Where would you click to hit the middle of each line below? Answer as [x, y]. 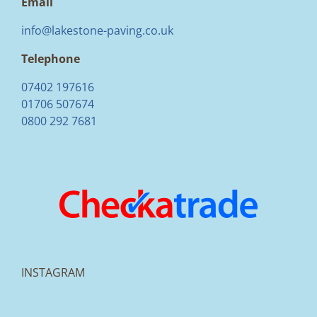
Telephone [51, 58]
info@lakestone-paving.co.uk [97, 30]
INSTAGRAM [53, 272]
